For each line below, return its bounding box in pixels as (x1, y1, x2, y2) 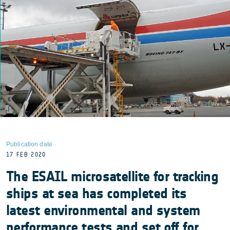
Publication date (6, 140, 52, 148)
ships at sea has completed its (6, 184, 187, 202)
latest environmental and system (6, 201, 200, 219)
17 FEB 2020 (6, 150, 46, 158)
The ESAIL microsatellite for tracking (6, 167, 219, 185)
